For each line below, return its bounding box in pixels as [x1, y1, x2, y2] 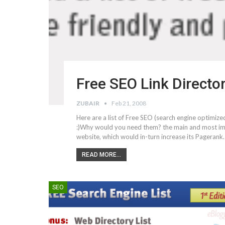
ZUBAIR [76, 99, 101, 107]
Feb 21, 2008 [111, 99, 147, 107]
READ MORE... [82, 151, 122, 158]
